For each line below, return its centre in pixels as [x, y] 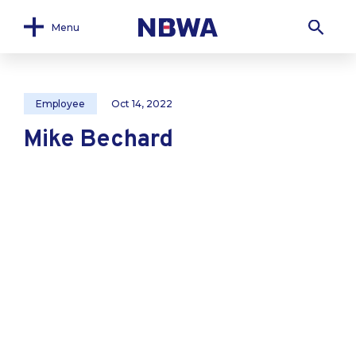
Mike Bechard [99, 140]
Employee [60, 104]
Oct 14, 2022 [142, 104]
